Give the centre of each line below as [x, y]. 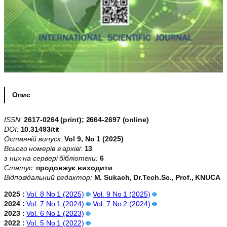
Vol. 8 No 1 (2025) [55, 194]
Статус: [19, 168]
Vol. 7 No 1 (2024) [55, 204]
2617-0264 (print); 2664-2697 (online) [86, 120]
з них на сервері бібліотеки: [51, 158]
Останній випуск [32, 139]
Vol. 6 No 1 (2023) [55, 214]
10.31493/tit [39, 129]
